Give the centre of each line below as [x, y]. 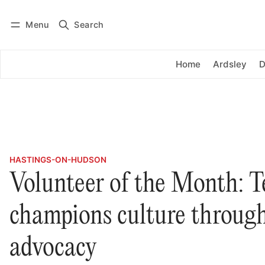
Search [89, 24]
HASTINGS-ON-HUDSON [58, 160]
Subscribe [88, 33]
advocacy [53, 249]
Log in [33, 33]
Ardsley [230, 64]
